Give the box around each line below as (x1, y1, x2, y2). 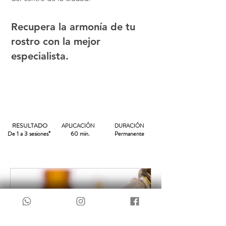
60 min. (71, 129, 90, 138)
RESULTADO (12, 121, 47, 130)
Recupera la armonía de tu (11, 21, 135, 33)
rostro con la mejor (11, 35, 100, 47)
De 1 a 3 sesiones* (8, 129, 50, 138)
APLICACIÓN (62, 122, 94, 130)
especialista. (11, 50, 72, 62)
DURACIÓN (115, 122, 144, 130)
